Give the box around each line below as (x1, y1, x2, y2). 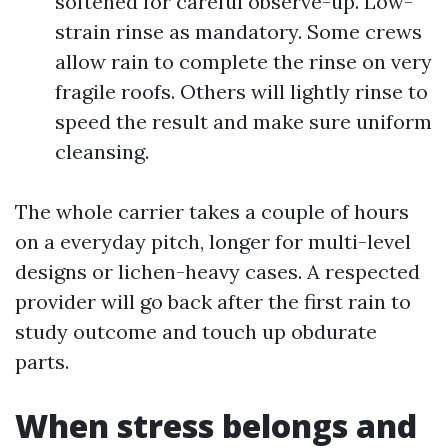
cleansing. (55, 139, 149, 164)
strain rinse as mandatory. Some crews (55, 19, 422, 44)
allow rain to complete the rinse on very (55, 49, 432, 74)
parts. (15, 349, 69, 374)
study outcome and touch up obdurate (15, 319, 377, 344)
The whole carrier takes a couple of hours (15, 199, 409, 224)
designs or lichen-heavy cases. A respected (15, 259, 420, 284)
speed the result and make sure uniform (55, 109, 432, 134)
